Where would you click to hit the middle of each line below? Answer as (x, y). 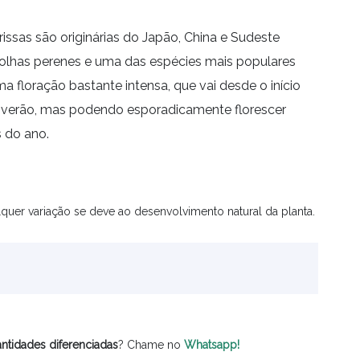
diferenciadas (84, 345)
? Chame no (151, 345)
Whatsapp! (212, 345)
